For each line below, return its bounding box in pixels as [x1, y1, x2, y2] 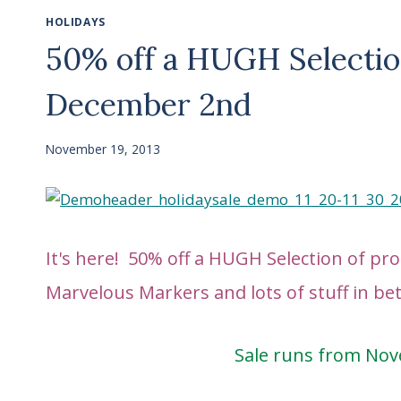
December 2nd [46, 84, 252, 124]
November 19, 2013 [46, 140, 160, 158]
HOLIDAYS [46, 14, 106, 29]
